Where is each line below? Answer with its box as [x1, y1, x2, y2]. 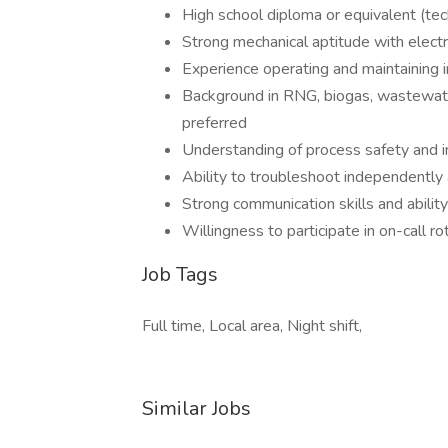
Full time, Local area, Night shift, [142, 315, 362, 337]
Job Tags [142, 261, 218, 288]
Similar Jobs [142, 395, 251, 422]
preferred [182, 112, 247, 134]
